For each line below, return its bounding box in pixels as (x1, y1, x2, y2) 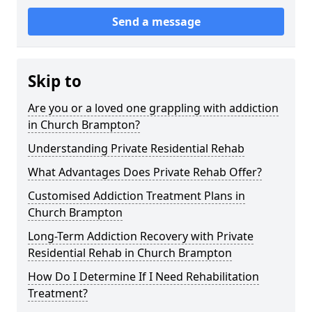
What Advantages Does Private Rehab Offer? (28, 164, 262, 180)
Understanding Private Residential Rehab (28, 140, 244, 156)
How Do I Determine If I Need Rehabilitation (28, 268, 259, 284)
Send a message (111, 13, 201, 29)
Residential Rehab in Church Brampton (28, 244, 232, 260)
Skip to (28, 70, 81, 92)
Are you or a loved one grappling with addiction (28, 100, 279, 116)
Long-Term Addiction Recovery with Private (28, 228, 253, 244)
